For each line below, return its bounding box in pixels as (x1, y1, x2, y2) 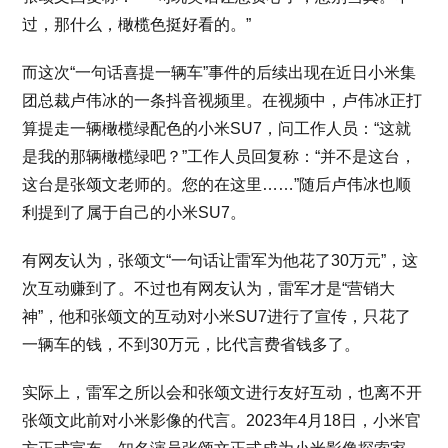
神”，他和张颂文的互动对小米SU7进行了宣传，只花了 (22, 308, 412, 325)
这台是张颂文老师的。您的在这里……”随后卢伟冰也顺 (22, 176, 412, 193)
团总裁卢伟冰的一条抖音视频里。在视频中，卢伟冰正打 (22, 92, 423, 109)
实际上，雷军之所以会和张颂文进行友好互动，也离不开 (22, 384, 423, 401)
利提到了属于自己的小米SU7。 (22, 204, 247, 221)
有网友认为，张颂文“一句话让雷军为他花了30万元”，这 (22, 252, 419, 269)
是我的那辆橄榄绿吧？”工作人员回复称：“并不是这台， (22, 148, 417, 165)
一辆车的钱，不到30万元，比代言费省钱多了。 (22, 336, 361, 353)
